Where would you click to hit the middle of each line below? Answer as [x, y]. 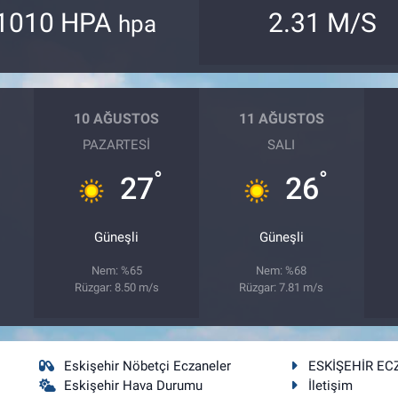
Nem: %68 [282, 270]
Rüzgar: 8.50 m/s [116, 287]
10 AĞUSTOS [117, 119]
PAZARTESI [117, 144]
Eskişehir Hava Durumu [134, 385]
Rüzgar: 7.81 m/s [282, 287]
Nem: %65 [116, 270]
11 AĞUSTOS [281, 119]
